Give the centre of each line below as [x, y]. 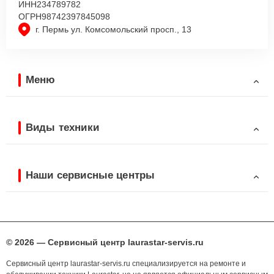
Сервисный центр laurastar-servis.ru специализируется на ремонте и [126, 264]
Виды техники [62, 127]
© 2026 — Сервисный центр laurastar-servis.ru [105, 243]
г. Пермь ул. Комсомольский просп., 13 [113, 30]
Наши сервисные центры [91, 175]
